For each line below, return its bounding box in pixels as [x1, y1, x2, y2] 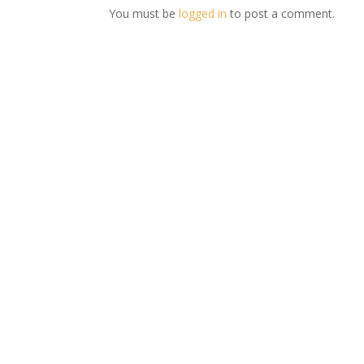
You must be [109, 6, 180, 21]
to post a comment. [227, 6, 336, 21]
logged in [179, 6, 227, 21]
